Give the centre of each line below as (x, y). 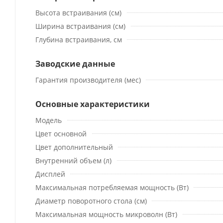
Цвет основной (61, 133)
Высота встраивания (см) (78, 12)
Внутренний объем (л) (73, 160)
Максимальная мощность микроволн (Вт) (106, 214)
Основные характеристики (93, 104)
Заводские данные (75, 63)
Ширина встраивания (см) (80, 26)
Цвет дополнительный (74, 147)
